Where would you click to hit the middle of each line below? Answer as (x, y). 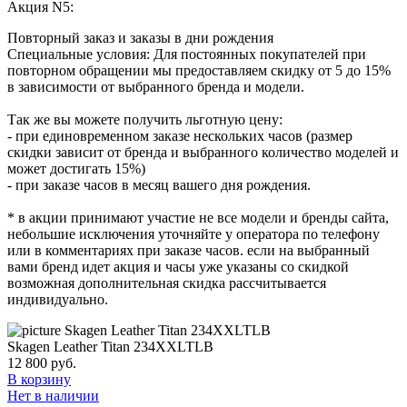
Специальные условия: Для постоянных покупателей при (187, 54)
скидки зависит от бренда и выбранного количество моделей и (203, 152)
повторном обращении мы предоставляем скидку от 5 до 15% (199, 70)
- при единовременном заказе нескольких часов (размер (180, 135)
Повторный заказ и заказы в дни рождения (140, 37)
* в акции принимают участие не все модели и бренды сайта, (198, 217)
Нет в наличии (53, 395)
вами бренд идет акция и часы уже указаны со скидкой (178, 266)
